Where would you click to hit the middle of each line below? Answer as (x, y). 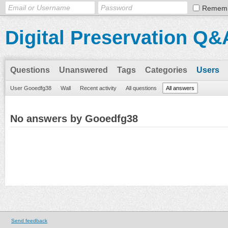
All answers (180, 88)
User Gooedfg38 (31, 88)
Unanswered (83, 70)
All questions (141, 88)
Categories (166, 70)
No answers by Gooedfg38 (74, 119)
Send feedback (29, 221)
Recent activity (98, 88)
